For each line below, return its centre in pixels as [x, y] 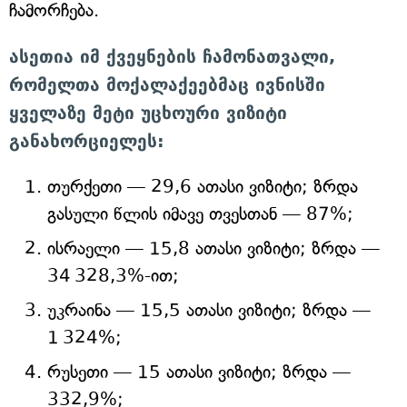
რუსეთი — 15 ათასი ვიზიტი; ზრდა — [199, 372]
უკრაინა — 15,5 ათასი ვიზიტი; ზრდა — [209, 310]
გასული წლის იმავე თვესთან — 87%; [200, 214]
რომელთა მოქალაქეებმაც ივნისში [167, 84]
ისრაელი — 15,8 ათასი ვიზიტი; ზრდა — [213, 248]
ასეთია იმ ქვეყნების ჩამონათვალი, [172, 56]
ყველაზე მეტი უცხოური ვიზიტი [148, 113]
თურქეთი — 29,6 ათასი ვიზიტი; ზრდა [203, 187]
